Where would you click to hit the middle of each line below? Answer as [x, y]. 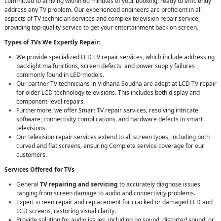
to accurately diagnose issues [159, 184]
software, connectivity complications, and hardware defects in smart [110, 119]
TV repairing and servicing [79, 184]
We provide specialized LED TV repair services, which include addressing [115, 57]
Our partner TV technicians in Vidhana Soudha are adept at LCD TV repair [116, 84]
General [28, 184]
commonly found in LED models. [60, 75]
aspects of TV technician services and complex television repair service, [102, 19]
